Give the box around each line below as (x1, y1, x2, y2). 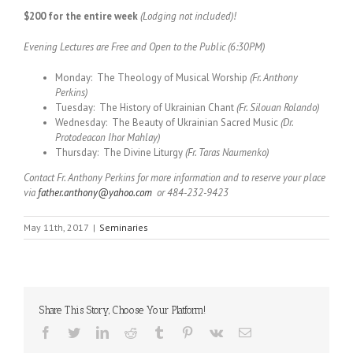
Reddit (136, 325, 169, 338)
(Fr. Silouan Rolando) (236, 101, 319, 114)
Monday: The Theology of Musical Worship (55, 71, 250, 84)
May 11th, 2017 (24, 221, 89, 233)
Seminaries (99, 221, 148, 233)
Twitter (80, 325, 115, 338)
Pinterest (193, 325, 236, 338)
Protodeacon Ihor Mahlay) (55, 131, 160, 144)
